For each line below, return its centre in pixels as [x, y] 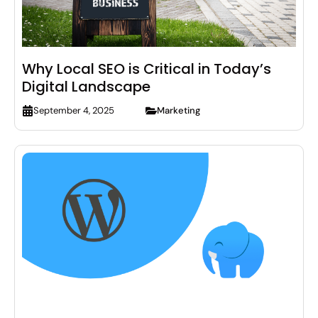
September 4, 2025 [74, 111]
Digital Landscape [86, 86]
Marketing [179, 110]
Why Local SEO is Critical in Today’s [147, 68]
